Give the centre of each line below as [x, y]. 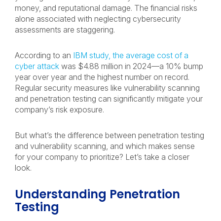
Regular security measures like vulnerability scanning [107, 88]
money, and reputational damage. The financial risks [106, 8]
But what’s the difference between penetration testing [110, 135]
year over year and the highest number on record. [102, 77]
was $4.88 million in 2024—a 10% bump [131, 66]
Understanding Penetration [97, 194]
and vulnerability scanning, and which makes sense [105, 146]
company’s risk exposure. [61, 110]
